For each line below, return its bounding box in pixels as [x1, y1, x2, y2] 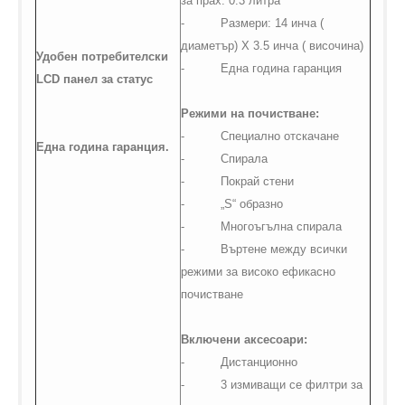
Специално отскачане [220, 129, 339, 144]
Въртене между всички [220, 242, 347, 257]
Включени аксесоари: [180, 333, 307, 347]
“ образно [231, 197, 283, 212]
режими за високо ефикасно [180, 265, 335, 279]
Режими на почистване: [180, 107, 319, 121]
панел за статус [59, 72, 153, 87]
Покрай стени [220, 174, 294, 189]
